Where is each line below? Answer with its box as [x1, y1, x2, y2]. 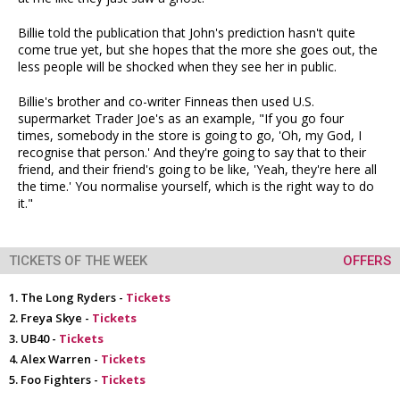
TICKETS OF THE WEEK [9, 253, 147, 269]
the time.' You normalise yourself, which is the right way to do [18, 178, 374, 195]
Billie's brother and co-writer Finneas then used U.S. [18, 93, 314, 110]
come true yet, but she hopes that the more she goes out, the [18, 41, 378, 58]
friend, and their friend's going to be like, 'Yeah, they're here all [18, 161, 377, 178]
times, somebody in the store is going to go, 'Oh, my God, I [18, 127, 362, 144]
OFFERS [343, 253, 391, 269]
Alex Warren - [21, 351, 101, 367]
